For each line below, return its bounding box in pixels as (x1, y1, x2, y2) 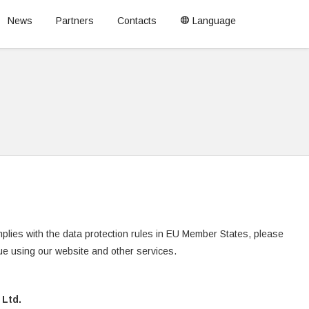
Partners (56, 15, 94, 26)
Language (190, 15, 236, 26)
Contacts (117, 15, 157, 26)
